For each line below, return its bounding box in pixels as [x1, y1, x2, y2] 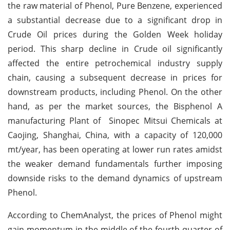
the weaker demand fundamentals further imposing [8, 158, 222, 169]
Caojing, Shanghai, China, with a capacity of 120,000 [8, 129, 222, 141]
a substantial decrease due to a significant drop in [8, 14, 222, 26]
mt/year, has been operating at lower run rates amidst [8, 143, 222, 155]
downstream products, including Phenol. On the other [8, 86, 222, 98]
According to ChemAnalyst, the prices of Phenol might [8, 209, 222, 221]
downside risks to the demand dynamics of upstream [8, 172, 222, 184]
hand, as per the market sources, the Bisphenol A [8, 100, 222, 112]
